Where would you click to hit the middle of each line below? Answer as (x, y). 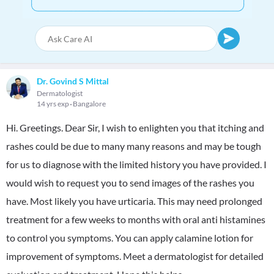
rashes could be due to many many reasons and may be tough (134, 146)
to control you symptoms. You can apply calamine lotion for (130, 238)
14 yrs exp (54, 104)
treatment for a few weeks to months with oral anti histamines (136, 219)
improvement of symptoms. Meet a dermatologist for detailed (135, 256)
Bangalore (89, 104)
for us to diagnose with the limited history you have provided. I (136, 164)
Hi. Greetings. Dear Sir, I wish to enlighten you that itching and (135, 128)
